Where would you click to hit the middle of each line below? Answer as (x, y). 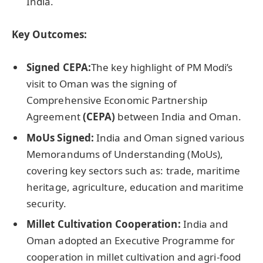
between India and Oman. (180, 117)
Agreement (53, 117)
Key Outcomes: (50, 34)
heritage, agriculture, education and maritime (135, 187)
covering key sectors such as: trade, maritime (133, 170)
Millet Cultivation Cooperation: (104, 224)
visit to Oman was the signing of (102, 84)
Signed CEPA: (59, 68)
